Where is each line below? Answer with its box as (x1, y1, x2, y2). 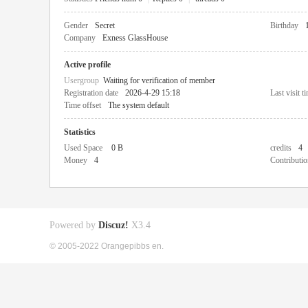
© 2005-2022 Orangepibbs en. (49, 241, 164, 250)
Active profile (64, 60, 111, 69)
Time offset (64, 100, 101, 110)
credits (270, 143, 291, 153)
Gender (64, 21, 88, 30)
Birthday (270, 21, 298, 30)
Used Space (64, 143, 102, 153)
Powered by (49, 220, 98, 230)
